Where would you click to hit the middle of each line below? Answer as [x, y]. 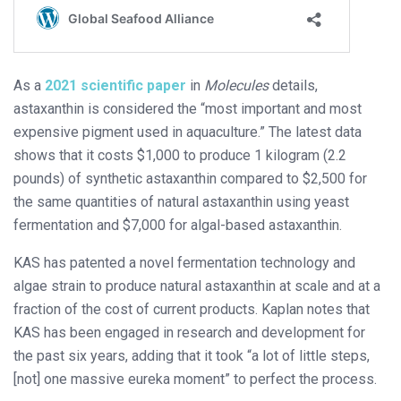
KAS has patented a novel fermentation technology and [184, 263]
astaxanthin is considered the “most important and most [188, 109]
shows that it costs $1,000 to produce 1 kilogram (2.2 [180, 156]
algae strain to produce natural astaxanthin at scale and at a [197, 286]
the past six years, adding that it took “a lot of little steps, [192, 356]
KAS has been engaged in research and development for [189, 333]
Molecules [238, 86]
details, [295, 86]
